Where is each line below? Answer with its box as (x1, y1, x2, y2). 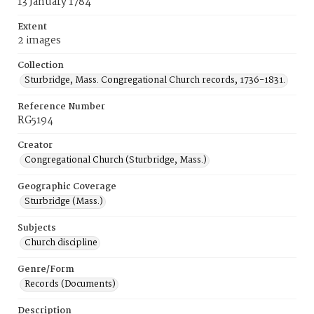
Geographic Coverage (18, 179, 116, 194)
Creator (18, 138, 53, 153)
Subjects (18, 221, 56, 235)
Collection (18, 58, 64, 73)
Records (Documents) (25, 277, 116, 292)
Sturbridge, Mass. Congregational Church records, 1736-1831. (25, 73, 285, 88)
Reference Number (18, 100, 105, 114)
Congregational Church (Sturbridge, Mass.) (25, 153, 207, 168)
